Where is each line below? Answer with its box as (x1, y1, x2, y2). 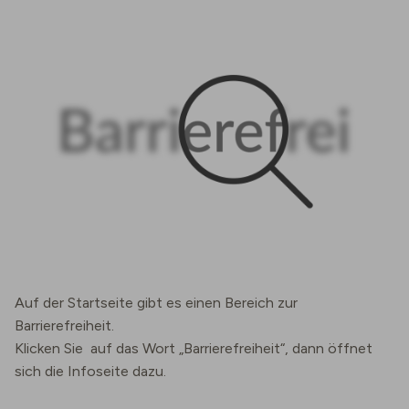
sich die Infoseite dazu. (15, 362, 166, 380)
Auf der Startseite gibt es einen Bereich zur (15, 294, 298, 311)
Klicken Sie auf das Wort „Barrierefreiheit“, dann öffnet (15, 340, 372, 357)
